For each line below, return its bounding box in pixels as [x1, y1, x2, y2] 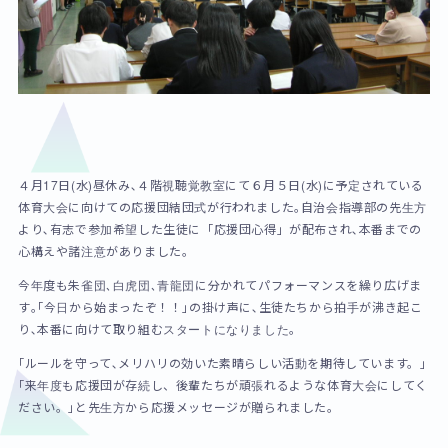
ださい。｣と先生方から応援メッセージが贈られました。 [17, 397, 340, 415]
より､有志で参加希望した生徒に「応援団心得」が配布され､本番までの [17, 219, 422, 237]
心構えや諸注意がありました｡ [17, 241, 189, 259]
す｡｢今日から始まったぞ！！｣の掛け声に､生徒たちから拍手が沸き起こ [17, 297, 423, 315]
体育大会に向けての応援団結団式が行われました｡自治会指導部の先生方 [17, 197, 427, 215]
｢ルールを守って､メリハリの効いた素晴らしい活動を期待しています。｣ [17, 353, 427, 371]
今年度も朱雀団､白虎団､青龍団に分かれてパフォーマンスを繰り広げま [17, 275, 422, 293]
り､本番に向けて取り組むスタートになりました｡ [17, 319, 296, 337]
